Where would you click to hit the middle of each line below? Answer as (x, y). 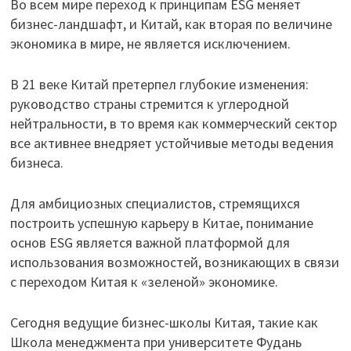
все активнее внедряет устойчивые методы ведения (172, 143)
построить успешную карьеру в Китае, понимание (161, 223)
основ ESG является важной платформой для (150, 243)
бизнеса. (36, 163)
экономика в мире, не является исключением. (150, 44)
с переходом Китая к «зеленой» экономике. (144, 282)
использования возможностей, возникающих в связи (174, 262)
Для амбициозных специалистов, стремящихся (155, 204)
